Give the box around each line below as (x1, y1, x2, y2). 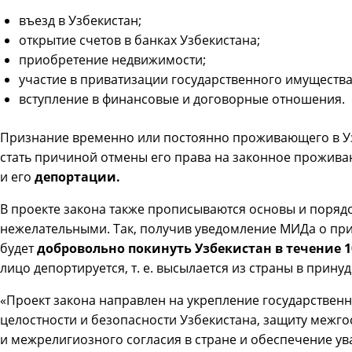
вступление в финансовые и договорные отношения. (19, 90, 345, 108)
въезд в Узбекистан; (19, 12, 141, 30)
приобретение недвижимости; (19, 51, 206, 69)
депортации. (35, 168, 120, 186)
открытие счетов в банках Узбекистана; (19, 31, 260, 49)
